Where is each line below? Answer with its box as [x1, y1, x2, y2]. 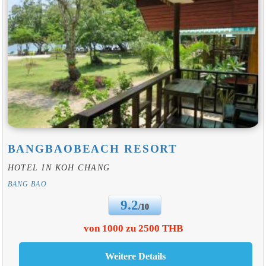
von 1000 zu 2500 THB [83, 223, 183, 235]
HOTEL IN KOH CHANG [7, 162, 110, 172]
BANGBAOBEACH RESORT [7, 142, 178, 156]
